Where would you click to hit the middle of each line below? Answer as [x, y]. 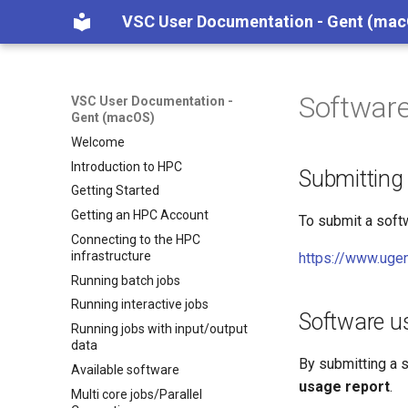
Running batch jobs [126, 280]
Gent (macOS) [113, 117]
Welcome [98, 142]
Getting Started [115, 191]
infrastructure [111, 255]
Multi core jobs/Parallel [137, 394]
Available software [125, 369]
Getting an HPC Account [140, 215]
